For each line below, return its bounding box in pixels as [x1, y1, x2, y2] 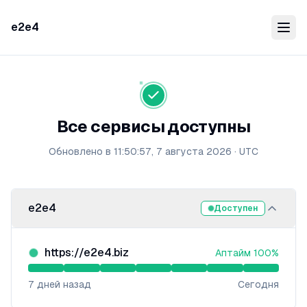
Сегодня [238, 279, 279, 290]
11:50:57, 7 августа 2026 [114, 146, 232, 157]
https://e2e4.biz [45, 246, 129, 259]
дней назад [34, 279, 91, 290]
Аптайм [215, 247, 254, 258]
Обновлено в [49, 146, 114, 157]
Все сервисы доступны [56, 117, 251, 136]
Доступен [214, 204, 258, 213]
